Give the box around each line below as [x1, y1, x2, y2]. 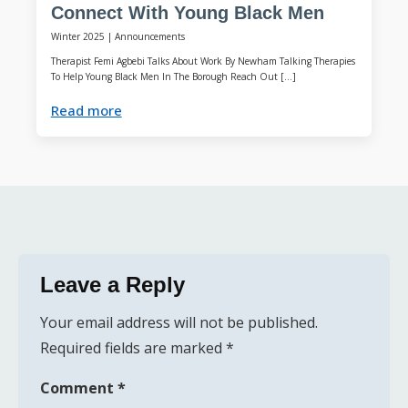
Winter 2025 [50, 29, 105, 43]
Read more [50, 100, 122, 119]
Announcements [114, 29, 185, 43]
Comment [40, 377, 117, 398]
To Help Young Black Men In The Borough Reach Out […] [50, 70, 296, 84]
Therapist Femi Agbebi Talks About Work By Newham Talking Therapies [50, 55, 355, 68]
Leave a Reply [40, 271, 185, 297]
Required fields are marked [40, 337, 226, 358]
